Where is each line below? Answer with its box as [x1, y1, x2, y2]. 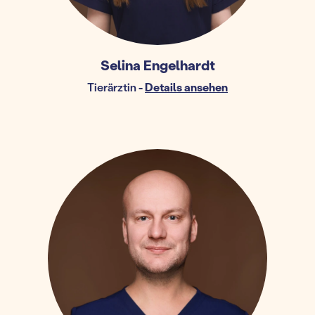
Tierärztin [87, 79, 136, 94]
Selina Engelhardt [100, 55, 215, 74]
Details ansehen [145, 79, 228, 94]
